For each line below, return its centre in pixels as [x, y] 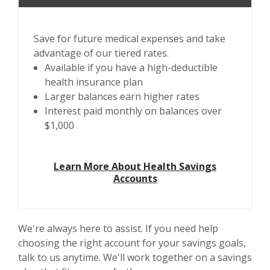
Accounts [135, 178]
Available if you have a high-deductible [131, 67]
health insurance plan [94, 82]
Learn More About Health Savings [135, 166]
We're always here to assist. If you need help [118, 228]
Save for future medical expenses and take [130, 39]
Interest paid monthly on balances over [133, 111]
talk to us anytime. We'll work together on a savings [135, 257]
